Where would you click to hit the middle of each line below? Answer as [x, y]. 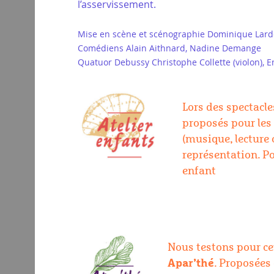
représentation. [222, 155]
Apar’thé [191, 263]
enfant [199, 171]
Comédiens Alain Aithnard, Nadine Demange [169, 48]
